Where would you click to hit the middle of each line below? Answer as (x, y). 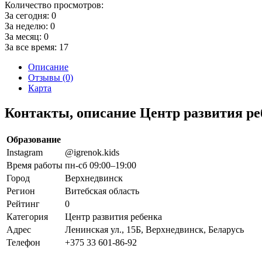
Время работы (35, 165)
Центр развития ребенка (113, 216)
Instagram (25, 152)
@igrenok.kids (92, 152)
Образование (34, 139)
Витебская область (102, 191)
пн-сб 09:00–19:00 (101, 165)
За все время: (32, 47)
